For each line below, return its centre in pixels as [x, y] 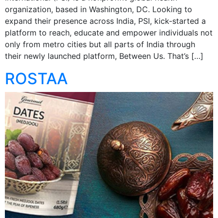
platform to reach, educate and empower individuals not [109, 32]
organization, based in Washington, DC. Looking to [99, 9]
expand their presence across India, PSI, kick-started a [105, 21]
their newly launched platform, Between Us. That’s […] [104, 56]
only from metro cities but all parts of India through [100, 44]
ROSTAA [36, 78]
